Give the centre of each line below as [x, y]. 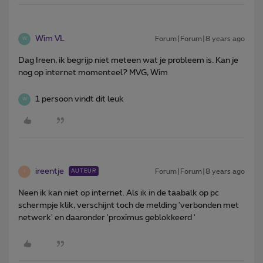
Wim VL [50, 38]
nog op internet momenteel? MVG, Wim [93, 73]
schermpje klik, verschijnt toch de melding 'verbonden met [129, 205]
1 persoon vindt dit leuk [80, 99]
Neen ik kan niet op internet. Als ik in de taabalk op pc [119, 193]
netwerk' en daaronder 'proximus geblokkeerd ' [107, 218]
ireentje [50, 171]
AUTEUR [84, 171]
